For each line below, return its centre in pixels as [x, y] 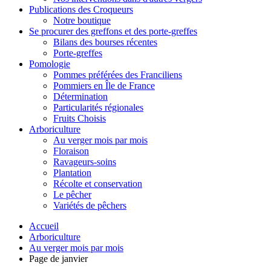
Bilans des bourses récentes [105, 42]
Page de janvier [58, 259]
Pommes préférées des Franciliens [118, 75]
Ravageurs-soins [85, 162]
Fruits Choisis [80, 119]
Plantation [72, 173]
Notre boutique [82, 21]
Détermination [80, 97]
